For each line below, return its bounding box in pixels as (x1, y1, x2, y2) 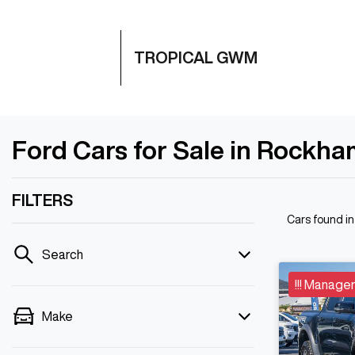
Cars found (287, 214, 345, 225)
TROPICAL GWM (134, 49, 258, 66)
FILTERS (12, 192, 73, 208)
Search (42, 248, 83, 261)
